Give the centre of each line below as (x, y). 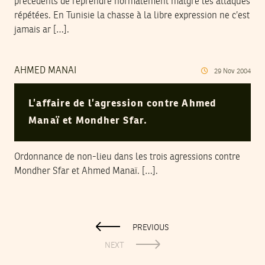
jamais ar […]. (42, 30)
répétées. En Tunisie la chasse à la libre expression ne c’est (132, 16)
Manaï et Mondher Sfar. (88, 121)
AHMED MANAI (45, 71)
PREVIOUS (151, 227)
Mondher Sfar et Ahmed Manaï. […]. (86, 171)
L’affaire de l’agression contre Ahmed (122, 104)
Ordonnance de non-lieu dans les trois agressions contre (127, 157)
